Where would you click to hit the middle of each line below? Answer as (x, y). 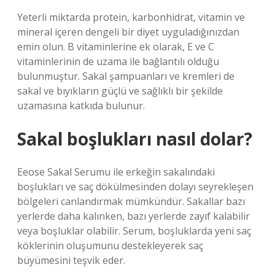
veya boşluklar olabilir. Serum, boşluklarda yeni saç (134, 231)
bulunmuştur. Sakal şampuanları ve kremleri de (126, 76)
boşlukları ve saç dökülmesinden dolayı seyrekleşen (135, 187)
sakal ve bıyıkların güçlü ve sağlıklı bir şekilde (120, 91)
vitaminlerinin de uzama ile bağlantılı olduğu (118, 61)
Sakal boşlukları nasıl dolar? (135, 139)
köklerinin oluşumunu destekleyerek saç (110, 246)
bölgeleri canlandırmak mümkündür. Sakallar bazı (131, 201)
